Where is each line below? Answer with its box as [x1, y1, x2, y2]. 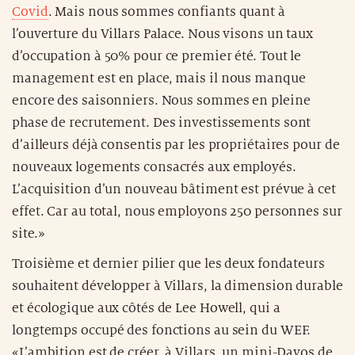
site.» [12, 226, 45, 241]
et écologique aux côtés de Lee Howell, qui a [12, 300, 281, 315]
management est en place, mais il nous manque [12, 71, 306, 86]
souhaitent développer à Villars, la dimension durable [12, 278, 343, 293]
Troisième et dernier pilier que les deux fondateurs [12, 256, 325, 271]
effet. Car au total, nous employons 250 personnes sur [12, 204, 342, 219]
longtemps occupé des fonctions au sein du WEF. [12, 323, 311, 338]
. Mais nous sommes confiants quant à [48, 4, 285, 19]
